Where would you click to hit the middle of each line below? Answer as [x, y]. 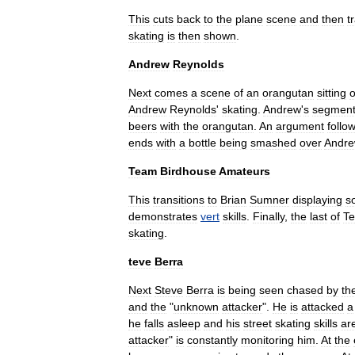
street [258, 323]
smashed [273, 143]
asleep [184, 323]
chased [305, 290]
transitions [179, 200]
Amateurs [244, 171]
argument [300, 126]
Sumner [269, 200]
